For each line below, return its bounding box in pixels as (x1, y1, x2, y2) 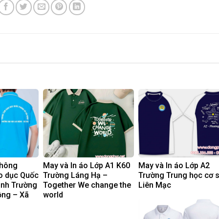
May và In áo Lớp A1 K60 (43, 161, 130, 171)
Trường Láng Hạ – (43, 171, 108, 180)
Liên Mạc (138, 180, 171, 190)
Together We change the (43, 180, 131, 190)
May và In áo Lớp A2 (138, 161, 210, 171)
